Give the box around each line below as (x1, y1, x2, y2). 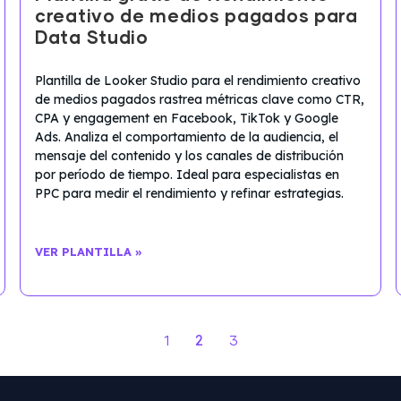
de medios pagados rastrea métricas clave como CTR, (35, 90, 364, 107)
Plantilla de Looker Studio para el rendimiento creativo (35, 72, 361, 89)
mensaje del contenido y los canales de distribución (35, 147, 344, 164)
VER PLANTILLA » (35, 243, 142, 259)
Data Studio (35, 29, 149, 47)
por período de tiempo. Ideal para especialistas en (35, 166, 339, 183)
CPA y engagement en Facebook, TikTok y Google (35, 109, 338, 126)
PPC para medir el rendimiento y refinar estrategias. (35, 184, 344, 201)
